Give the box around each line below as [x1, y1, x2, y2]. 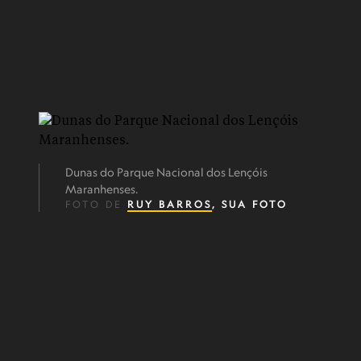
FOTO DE [65, 198, 127, 210]
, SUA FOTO [212, 198, 288, 210]
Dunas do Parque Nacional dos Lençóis [65, 165, 268, 179]
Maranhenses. [65, 182, 139, 196]
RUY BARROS [127, 198, 212, 210]
